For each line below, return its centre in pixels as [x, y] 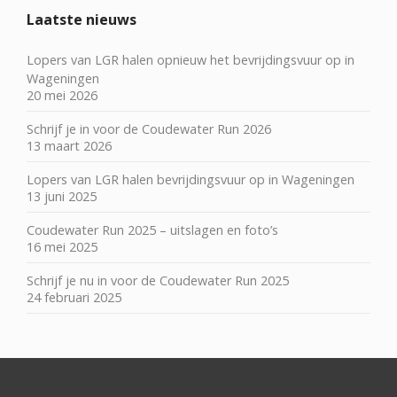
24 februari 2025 [74, 298]
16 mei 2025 [62, 247]
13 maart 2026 [69, 146]
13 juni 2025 [62, 197]
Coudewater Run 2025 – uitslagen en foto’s [152, 230]
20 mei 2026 [62, 96]
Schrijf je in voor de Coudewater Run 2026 [149, 129]
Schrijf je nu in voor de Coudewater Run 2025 [158, 281]
